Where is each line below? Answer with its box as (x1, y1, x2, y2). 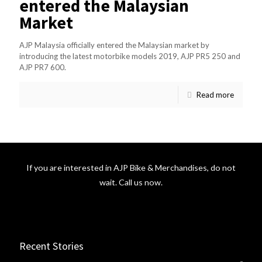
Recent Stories (19, 239, 84, 253)
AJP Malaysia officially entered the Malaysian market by (19, 40, 209, 50)
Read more (196, 90, 234, 99)
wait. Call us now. (99, 177, 163, 187)
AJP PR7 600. (19, 63, 66, 72)
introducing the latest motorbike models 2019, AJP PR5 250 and (19, 51, 240, 61)
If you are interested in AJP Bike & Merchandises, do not (26, 163, 236, 173)
